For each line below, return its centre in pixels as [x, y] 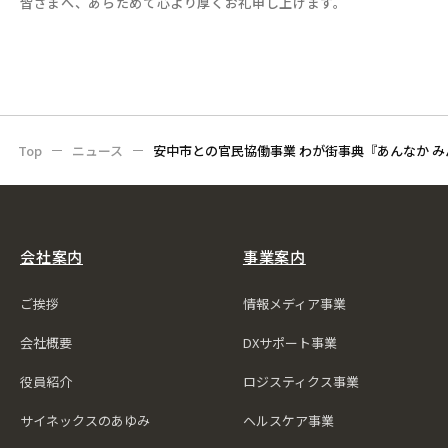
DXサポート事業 [289, 342]
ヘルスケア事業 [288, 420]
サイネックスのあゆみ [85, 420]
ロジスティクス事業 [300, 381]
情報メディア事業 [294, 303]
